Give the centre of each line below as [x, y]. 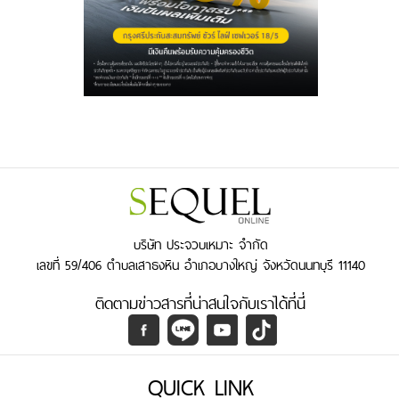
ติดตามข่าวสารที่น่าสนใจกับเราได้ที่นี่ [200, 303]
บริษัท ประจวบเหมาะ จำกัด [200, 244]
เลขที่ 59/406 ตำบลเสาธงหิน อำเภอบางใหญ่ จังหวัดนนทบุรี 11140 [200, 265]
